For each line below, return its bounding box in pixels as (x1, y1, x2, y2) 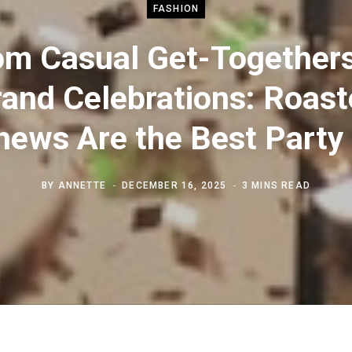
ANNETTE (57, 179, 107, 191)
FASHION (152, 2, 200, 14)
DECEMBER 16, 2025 (122, 179, 227, 191)
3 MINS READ (241, 179, 310, 191)
